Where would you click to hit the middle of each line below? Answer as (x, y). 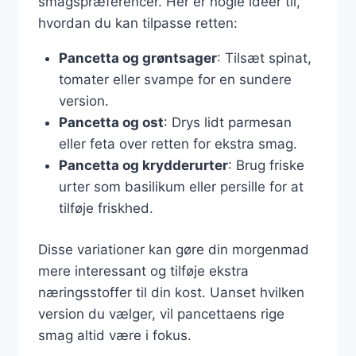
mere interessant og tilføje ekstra (143, 271)
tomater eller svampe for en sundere (175, 79)
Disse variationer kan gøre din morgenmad (174, 250)
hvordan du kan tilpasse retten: (138, 23)
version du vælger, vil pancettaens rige (161, 314)
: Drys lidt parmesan (227, 122)
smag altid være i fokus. (115, 335)
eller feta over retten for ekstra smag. (178, 143)
